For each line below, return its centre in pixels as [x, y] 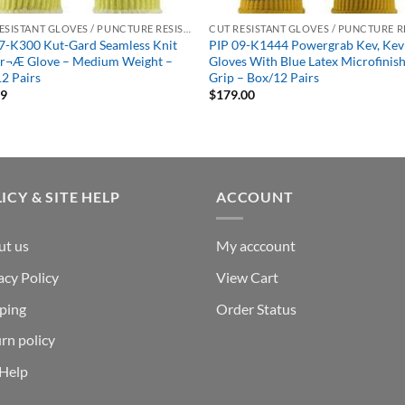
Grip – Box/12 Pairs [264, 77]
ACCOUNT [255, 196]
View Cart [247, 278]
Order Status [256, 308]
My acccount [256, 246]
